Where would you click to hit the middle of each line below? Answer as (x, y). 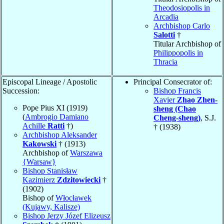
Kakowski (39, 143)
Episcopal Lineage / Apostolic (50, 81)
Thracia (165, 61)
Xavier (165, 99)
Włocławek (73, 197)
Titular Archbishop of (187, 43)
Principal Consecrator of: (173, 81)
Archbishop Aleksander (60, 134)
